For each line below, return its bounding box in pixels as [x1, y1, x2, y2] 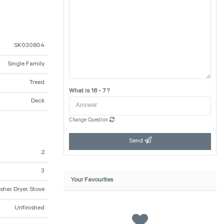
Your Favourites [71, 177, 113, 184]
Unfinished [14, 205, 44, 212]
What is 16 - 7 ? [69, 88, 109, 95]
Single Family [7, 61, 44, 68]
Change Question [69, 117, 109, 124]
